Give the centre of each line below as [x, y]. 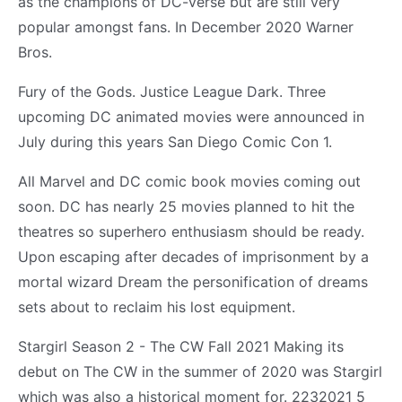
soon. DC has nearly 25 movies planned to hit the [186, 206]
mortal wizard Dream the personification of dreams [193, 281]
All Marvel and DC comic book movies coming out [189, 181]
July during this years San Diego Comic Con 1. [175, 141]
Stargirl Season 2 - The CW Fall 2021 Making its [181, 346]
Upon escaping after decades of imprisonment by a [193, 256]
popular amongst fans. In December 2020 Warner [186, 26]
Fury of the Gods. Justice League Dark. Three [172, 91]
